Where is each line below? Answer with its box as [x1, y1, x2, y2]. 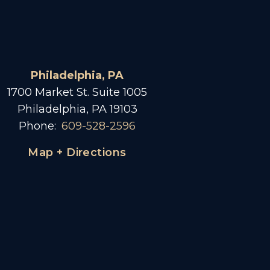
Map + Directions [28, 145, 127, 159]
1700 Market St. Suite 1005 [7, 85, 147, 99]
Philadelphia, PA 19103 [17, 102, 137, 116]
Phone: [19, 119, 56, 133]
